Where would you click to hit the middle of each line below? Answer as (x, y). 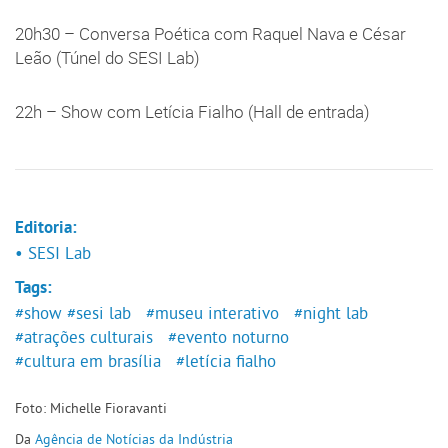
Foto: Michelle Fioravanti (91, 408)
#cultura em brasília (88, 361)
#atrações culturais (84, 337)
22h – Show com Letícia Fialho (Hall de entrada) (194, 112)
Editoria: (46, 229)
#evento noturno (228, 337)
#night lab (330, 313)
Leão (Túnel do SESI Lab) (111, 58)
